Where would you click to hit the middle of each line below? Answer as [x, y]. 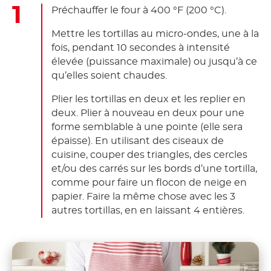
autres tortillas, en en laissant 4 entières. [148, 211]
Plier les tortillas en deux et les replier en [149, 100]
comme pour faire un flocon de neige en [149, 183]
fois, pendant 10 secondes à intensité [141, 48]
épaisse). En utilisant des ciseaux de [138, 141]
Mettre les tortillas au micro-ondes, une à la [155, 34]
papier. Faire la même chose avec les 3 [143, 197]
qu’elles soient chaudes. [109, 76]
